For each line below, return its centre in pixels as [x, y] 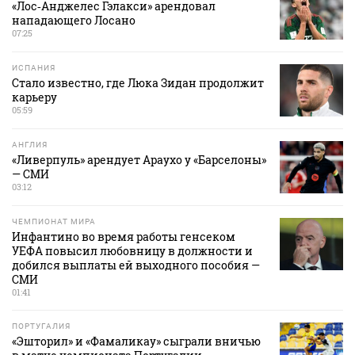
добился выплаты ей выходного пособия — [136, 265]
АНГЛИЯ [30, 144]
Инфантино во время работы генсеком [124, 237]
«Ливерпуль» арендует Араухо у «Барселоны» [139, 159]
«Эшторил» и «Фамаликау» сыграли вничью [136, 342]
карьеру [34, 97]
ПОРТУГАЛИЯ [41, 326]
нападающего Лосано [74, 20]
